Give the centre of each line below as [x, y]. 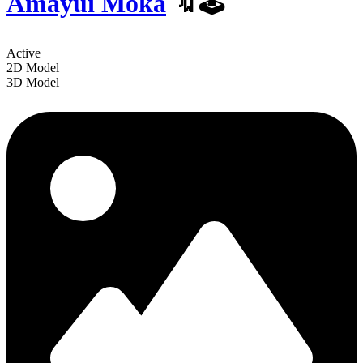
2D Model [33, 67]
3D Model [33, 82]
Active [23, 53]
